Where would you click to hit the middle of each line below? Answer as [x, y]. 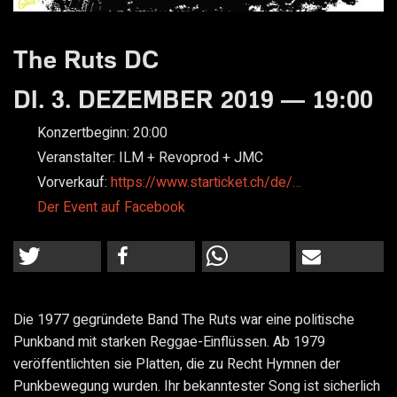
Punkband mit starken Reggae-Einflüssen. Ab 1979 [169, 343]
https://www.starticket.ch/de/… [206, 182]
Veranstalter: [78, 157]
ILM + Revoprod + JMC [191, 157]
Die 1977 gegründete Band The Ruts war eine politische [184, 320]
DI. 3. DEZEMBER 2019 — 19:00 [193, 98]
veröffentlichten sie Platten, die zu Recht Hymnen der [177, 365]
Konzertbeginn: [85, 132]
